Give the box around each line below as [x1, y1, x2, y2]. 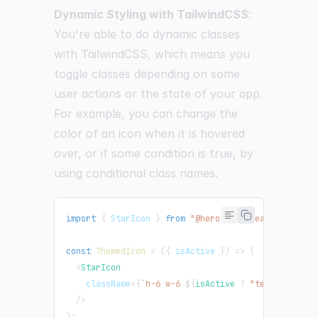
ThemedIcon [96, 245, 146, 257]
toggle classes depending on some [54, 66, 240, 81]
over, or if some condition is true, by [54, 146, 253, 160]
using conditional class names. [54, 165, 218, 180]
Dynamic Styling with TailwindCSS [54, 6, 248, 21]
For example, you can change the [54, 106, 238, 121]
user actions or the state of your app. [54, 86, 263, 101]
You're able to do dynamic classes [54, 26, 240, 41]
